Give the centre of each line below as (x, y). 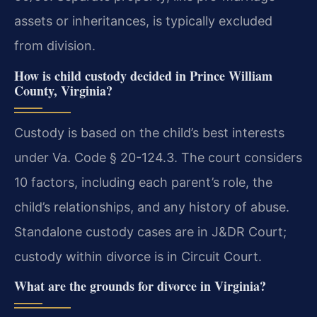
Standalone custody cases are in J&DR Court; (150, 231)
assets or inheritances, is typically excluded (143, 21)
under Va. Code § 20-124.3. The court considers (158, 157)
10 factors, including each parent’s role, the (143, 182)
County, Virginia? (63, 90)
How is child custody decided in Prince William (143, 75)
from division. (55, 46)
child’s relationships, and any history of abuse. (152, 207)
